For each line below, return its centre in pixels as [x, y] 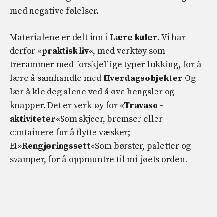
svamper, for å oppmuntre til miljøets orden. [99, 159]
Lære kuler [134, 37]
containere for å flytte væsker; [70, 132]
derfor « [26, 51]
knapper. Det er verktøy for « [67, 105]
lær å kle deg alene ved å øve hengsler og [92, 92]
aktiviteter [33, 119]
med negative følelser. [54, 11]
